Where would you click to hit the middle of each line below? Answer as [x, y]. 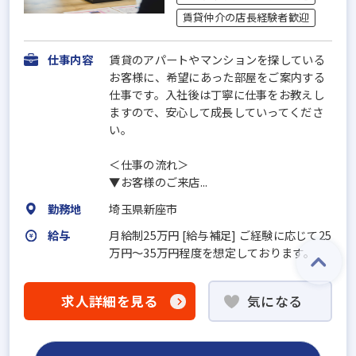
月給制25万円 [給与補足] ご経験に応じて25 [221, 235]
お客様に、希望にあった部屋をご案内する [217, 76]
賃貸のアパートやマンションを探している [217, 59]
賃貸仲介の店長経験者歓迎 [246, 17]
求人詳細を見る [110, 302]
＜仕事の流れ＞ [149, 164]
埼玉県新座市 [143, 208]
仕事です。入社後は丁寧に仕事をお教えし [217, 94]
